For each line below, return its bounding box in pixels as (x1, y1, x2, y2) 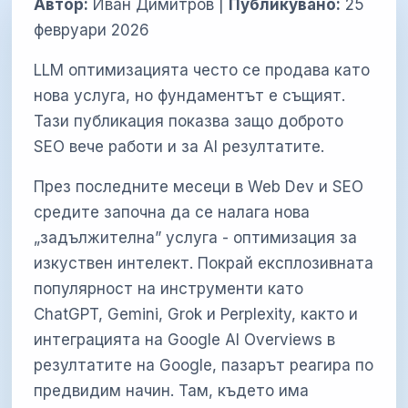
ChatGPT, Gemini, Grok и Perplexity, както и (34, 304, 359, 323)
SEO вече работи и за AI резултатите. (34, 137, 325, 156)
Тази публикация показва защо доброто (34, 111, 344, 130)
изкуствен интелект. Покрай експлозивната (34, 253, 374, 272)
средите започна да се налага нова (34, 202, 311, 221)
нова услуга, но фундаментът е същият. (34, 86, 346, 105)
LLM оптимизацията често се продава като (34, 60, 371, 79)
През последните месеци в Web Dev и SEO (34, 177, 364, 196)
